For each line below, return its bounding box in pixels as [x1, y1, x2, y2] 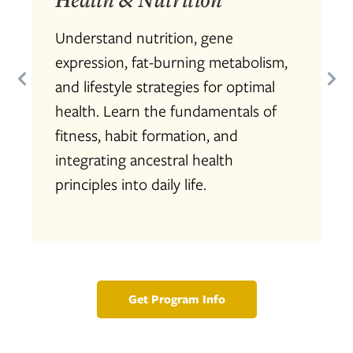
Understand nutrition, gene [55, 26, 233, 47]
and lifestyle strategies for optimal [55, 75, 275, 96]
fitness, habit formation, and [55, 124, 238, 145]
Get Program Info [128, 290, 225, 307]
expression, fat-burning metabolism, [55, 50, 288, 72]
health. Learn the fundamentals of [55, 99, 277, 121]
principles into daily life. [55, 173, 206, 194]
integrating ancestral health [55, 148, 233, 169]
